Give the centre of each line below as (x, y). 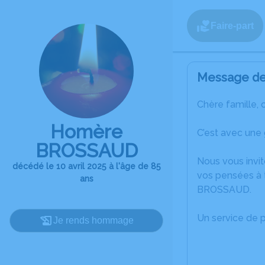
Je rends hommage (93, 220)
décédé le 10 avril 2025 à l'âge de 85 (86, 166)
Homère (86, 132)
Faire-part (232, 25)
